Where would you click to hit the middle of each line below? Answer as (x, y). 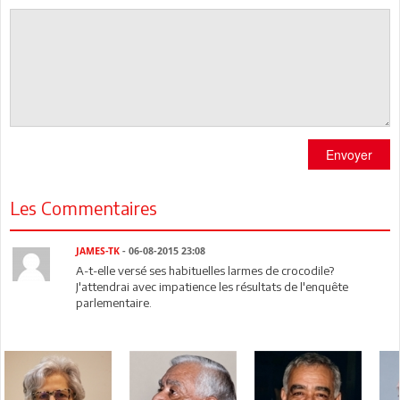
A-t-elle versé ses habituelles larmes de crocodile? (205, 270)
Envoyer (349, 154)
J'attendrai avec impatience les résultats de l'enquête (212, 286)
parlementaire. (114, 302)
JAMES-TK (98, 251)
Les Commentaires (83, 207)
